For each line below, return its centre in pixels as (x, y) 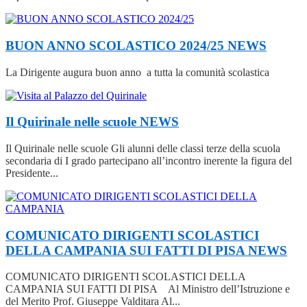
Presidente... (32, 173)
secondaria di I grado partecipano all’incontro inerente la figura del (149, 161)
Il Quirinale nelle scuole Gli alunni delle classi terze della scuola (143, 148)
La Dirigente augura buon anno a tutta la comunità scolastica (137, 72)
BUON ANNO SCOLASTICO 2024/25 (116, 45)
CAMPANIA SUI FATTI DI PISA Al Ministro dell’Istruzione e (148, 289)
